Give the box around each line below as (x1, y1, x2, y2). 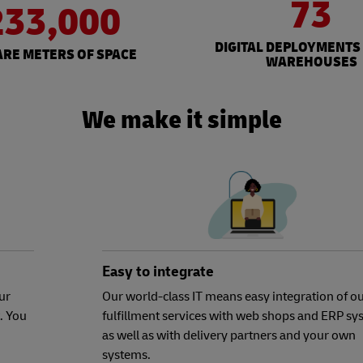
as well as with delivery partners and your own (102, 327, 356, 344)
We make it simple (81, 104, 282, 137)
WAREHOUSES (265, 53, 357, 72)
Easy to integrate (102, 263, 214, 282)
